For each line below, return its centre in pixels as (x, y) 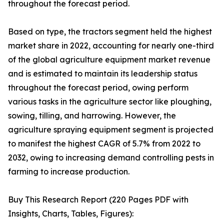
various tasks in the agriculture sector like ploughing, (110, 102)
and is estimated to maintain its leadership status (103, 74)
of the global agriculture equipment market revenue (109, 60)
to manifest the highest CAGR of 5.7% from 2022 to (104, 144)
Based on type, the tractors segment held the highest (110, 32)
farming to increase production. (69, 172)
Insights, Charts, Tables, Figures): (71, 214)
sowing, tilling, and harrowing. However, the (92, 116)
